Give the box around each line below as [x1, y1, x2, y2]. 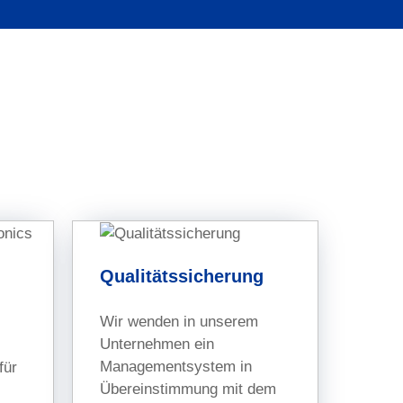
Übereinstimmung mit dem [100, 381, 277, 399]
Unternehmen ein [100, 336, 215, 354]
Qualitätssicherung [100, 265, 264, 286]
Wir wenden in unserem [100, 313, 259, 331]
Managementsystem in [100, 358, 253, 376]
